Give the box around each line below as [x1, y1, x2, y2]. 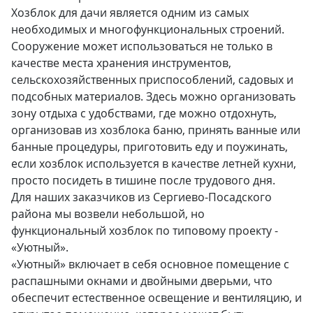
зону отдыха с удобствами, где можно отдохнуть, [11, 105, 277, 121]
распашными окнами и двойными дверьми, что [11, 273, 272, 289]
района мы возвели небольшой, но [11, 206, 205, 221]
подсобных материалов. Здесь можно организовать [11, 89, 296, 104]
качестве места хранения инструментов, [11, 55, 231, 71]
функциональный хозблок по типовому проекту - [11, 223, 278, 238]
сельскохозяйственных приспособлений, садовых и [11, 72, 293, 87]
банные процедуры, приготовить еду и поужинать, [11, 139, 288, 154]
